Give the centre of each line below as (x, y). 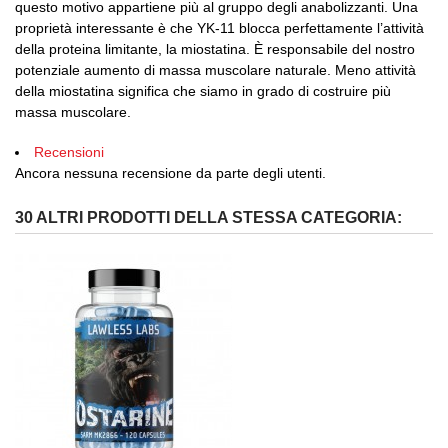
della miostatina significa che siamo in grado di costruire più (203, 91)
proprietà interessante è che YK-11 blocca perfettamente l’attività (219, 28)
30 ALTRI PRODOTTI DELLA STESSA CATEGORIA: (208, 218)
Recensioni (69, 152)
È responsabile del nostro (334, 49)
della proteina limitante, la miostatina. (134, 49)
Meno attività (375, 70)
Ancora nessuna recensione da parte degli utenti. (170, 173)
